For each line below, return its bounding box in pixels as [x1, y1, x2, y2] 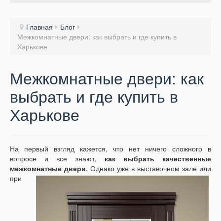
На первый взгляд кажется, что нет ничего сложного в [10, 144, 211, 154]
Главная [26, 21, 53, 32]
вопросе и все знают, [10, 153, 105, 164]
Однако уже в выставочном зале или [90, 163, 211, 174]
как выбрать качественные [104, 153, 212, 164]
